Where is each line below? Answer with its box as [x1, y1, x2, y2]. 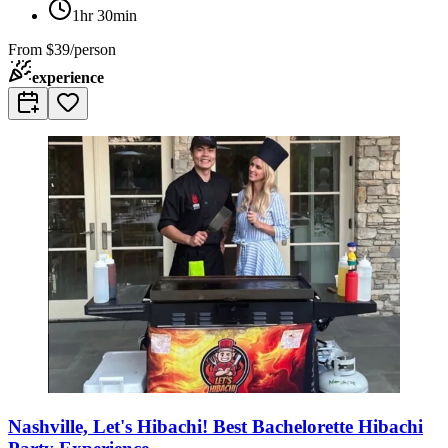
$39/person [46, 41, 116, 59]
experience [32, 69, 104, 87]
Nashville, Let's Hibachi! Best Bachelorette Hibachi [8, 415, 423, 437]
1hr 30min [72, 7, 137, 25]
